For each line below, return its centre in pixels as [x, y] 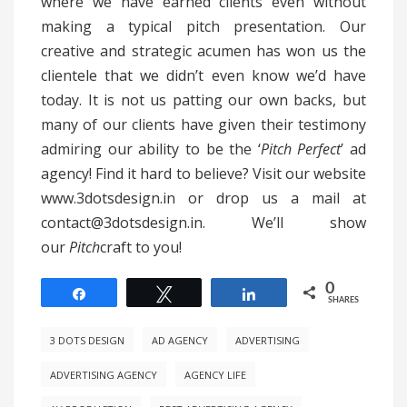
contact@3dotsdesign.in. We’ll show [203, 223]
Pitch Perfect [301, 149]
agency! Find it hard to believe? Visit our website [203, 174]
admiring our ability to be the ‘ [151, 149]
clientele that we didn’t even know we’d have [203, 76]
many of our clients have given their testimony [203, 125]
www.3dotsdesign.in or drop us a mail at [203, 199]
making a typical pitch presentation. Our [203, 27]
